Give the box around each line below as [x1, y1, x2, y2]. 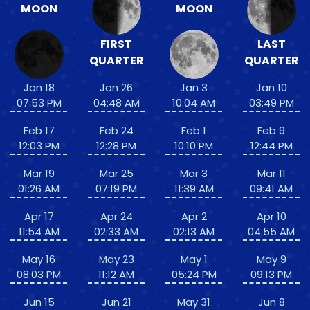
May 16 [22, 252, 55, 267]
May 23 [98, 252, 134, 267]
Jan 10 [255, 80, 287, 95]
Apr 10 [256, 209, 286, 224]
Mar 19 [23, 166, 55, 181]
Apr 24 [100, 209, 133, 224]
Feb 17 [23, 123, 55, 138]
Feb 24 [99, 123, 134, 138]
